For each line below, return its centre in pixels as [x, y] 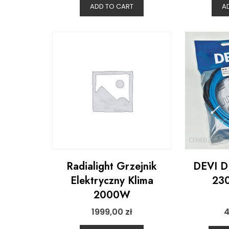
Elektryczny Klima [112, 181]
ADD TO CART [112, 6]
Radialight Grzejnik [112, 166]
